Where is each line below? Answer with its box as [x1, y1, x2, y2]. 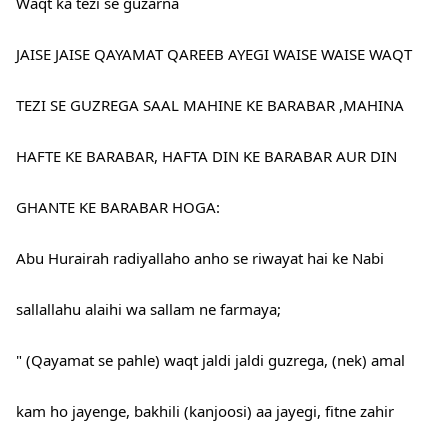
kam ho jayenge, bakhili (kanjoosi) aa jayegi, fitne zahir [16, 401, 394, 422]
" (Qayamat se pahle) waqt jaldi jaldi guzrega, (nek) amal [16, 350, 405, 371]
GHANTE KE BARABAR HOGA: [16, 197, 220, 218]
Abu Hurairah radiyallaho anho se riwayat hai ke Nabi [16, 248, 384, 269]
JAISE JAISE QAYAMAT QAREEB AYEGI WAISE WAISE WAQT [16, 44, 412, 65]
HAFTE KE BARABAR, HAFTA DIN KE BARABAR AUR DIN [16, 146, 397, 167]
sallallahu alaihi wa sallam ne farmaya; [16, 299, 281, 320]
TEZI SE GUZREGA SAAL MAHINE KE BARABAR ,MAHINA [16, 95, 404, 116]
